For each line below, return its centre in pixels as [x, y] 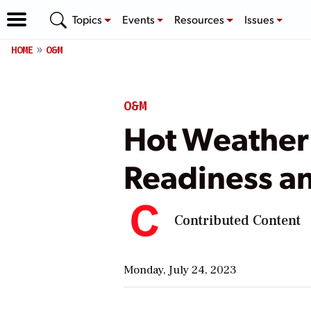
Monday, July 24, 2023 [180, 270]
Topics [88, 19]
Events [139, 19]
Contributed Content [237, 220]
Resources [201, 19]
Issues [260, 19]
